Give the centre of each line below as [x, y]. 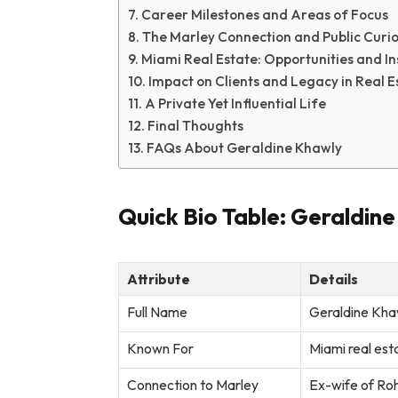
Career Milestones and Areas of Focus [264, 15]
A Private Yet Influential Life [235, 104]
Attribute [158, 279]
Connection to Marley [192, 385]
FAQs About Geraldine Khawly [244, 148]
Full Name [157, 312]
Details [333, 279]
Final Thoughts [195, 126]
